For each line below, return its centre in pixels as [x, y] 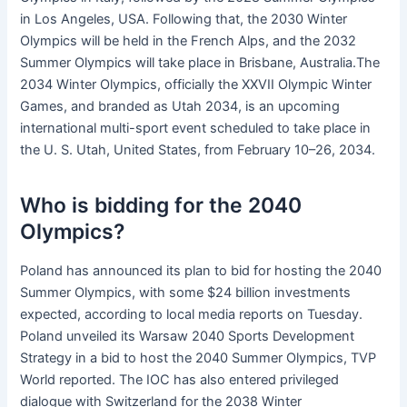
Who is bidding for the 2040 [161, 205]
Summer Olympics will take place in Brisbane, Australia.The [200, 63]
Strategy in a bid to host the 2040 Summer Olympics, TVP [199, 358]
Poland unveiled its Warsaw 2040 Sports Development [188, 337]
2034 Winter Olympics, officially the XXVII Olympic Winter [196, 85]
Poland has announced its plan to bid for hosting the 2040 [201, 271]
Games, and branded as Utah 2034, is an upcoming [180, 107]
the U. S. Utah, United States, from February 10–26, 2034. [198, 150]
